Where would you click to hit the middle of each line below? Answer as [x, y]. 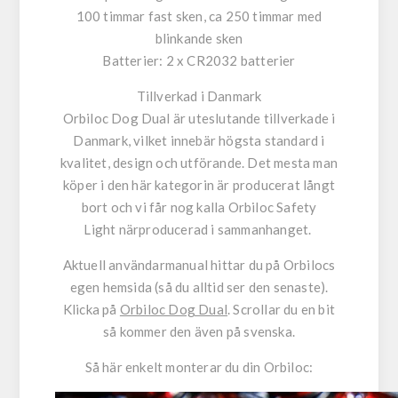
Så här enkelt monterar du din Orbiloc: [199, 367]
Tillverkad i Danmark [199, 96]
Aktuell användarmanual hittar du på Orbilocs [199, 265]
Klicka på [91, 310]
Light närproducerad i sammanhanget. [199, 230]
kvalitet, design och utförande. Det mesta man [199, 163]
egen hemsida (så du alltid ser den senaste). [199, 287]
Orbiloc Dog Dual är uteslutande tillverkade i [199, 119]
